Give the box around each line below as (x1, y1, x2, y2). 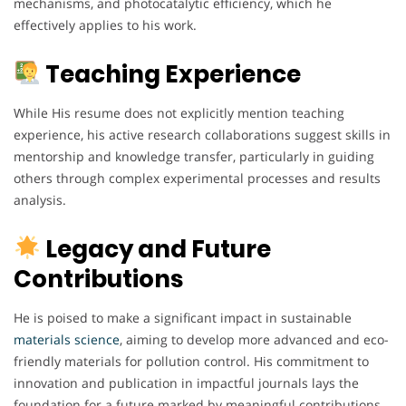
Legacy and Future (40, 232, 271, 266)
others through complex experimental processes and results (14, 169, 381, 187)
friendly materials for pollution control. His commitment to (14, 352, 369, 370)
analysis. (14, 190, 66, 208)
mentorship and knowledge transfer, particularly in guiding (14, 147, 374, 165)
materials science (14, 330, 120, 348)
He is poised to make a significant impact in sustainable (14, 308, 352, 326)
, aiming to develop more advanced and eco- (120, 330, 389, 348)
